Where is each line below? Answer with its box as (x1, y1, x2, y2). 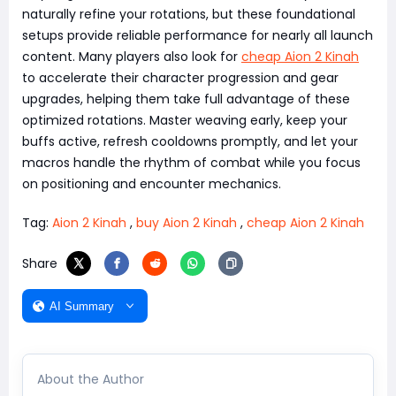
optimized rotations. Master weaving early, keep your (22, 111, 347, 130)
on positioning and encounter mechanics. (22, 175, 281, 194)
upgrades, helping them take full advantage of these (22, 90, 350, 109)
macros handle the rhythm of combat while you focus (22, 154, 361, 172)
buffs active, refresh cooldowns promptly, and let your (22, 133, 358, 151)
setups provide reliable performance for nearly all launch (22, 27, 373, 45)
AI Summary (49, 299, 114, 313)
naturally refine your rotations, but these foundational (22, 5, 355, 24)
